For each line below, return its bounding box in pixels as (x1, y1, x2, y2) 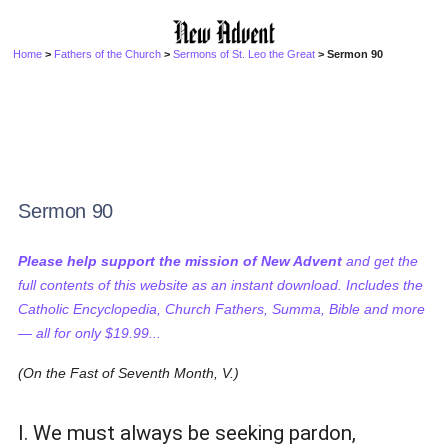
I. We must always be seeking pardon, (18, 421, 357, 445)
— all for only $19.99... (18, 325, 162, 341)
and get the (342, 253, 419, 269)
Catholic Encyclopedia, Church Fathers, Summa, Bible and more (18, 301, 426, 317)
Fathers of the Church (54, 48, 162, 60)
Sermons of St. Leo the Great (173, 48, 316, 60)
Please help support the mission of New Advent (18, 253, 343, 269)
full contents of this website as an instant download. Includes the (18, 277, 424, 293)
